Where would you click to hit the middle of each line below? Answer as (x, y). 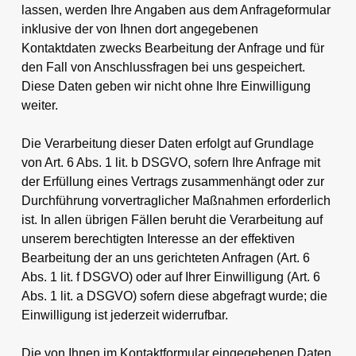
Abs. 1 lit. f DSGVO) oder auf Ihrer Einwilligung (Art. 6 (170, 277)
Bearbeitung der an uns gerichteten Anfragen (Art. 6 (165, 257)
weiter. (39, 105)
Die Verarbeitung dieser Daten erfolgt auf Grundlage (167, 143)
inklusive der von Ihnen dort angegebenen (139, 29)
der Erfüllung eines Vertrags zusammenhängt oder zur (172, 181)
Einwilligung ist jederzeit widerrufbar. (124, 315)
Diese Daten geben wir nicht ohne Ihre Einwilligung (166, 86)
